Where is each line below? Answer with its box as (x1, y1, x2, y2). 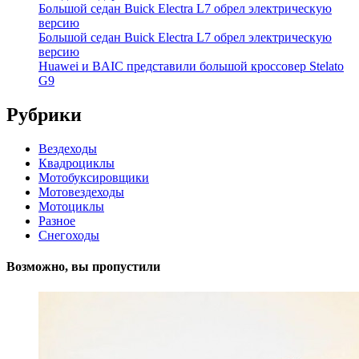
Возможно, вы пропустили (6, 260, 160, 274)
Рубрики (6, 104, 82, 126)
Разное (38, 214, 75, 228)
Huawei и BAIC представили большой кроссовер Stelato (38, 59, 344, 74)
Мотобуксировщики (38, 171, 149, 185)
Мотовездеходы (38, 185, 124, 200)
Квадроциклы (38, 156, 115, 171)
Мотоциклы (38, 200, 104, 214)
